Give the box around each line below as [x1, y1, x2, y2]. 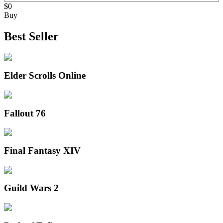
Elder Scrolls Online [4, 70, 86, 81]
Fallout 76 [4, 108, 46, 118]
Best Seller [4, 29, 59, 43]
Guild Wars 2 [4, 183, 59, 194]
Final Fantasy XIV [4, 145, 81, 156]
